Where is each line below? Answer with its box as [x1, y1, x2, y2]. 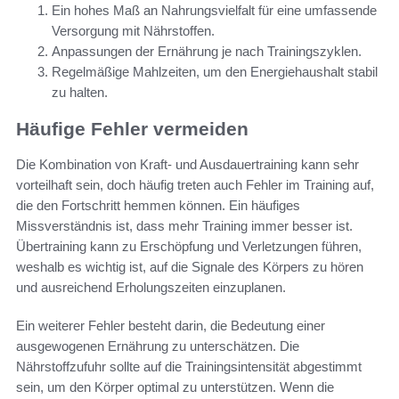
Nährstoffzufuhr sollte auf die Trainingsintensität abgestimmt [16, 359, 362, 375]
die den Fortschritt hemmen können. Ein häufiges [16, 198, 300, 214]
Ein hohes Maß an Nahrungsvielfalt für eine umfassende [52, 3, 377, 19]
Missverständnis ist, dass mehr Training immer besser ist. [16, 218, 353, 234]
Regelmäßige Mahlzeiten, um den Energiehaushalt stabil [52, 64, 378, 80]
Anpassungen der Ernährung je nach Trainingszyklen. [52, 44, 362, 60]
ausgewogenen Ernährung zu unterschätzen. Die [16, 338, 299, 354]
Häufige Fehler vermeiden [16, 118, 248, 139]
